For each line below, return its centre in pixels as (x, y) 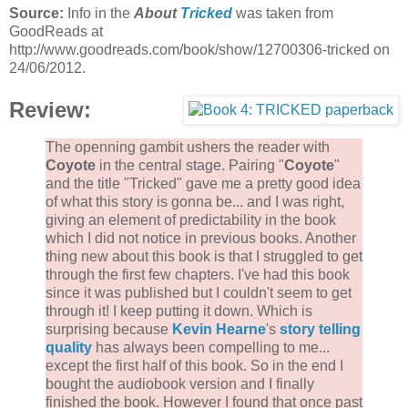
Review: (50, 110)
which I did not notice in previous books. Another (201, 239)
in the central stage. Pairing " (190, 166)
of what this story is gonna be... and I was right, (195, 202)
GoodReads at (56, 32)
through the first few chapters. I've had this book (198, 275)
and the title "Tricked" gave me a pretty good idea (203, 184)
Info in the (99, 14)
